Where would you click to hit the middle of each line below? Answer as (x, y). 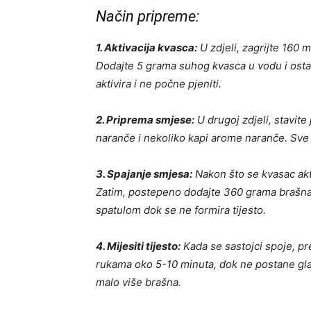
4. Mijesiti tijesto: (138, 246)
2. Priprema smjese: (145, 120)
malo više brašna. (138, 283)
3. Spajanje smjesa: (144, 174)
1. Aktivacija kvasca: (146, 48)
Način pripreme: (148, 17)
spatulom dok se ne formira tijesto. (181, 210)
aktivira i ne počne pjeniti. (159, 84)
